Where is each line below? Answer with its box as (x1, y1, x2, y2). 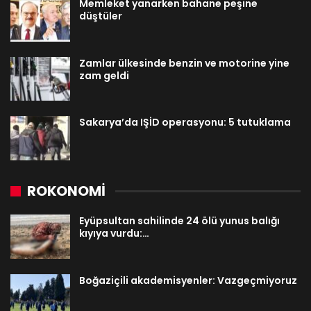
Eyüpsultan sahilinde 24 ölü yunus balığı (79, 214, 280, 228)
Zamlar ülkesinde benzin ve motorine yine (79, 56, 289, 70)
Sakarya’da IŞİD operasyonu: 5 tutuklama (79, 115, 291, 130)
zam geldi (79, 68, 129, 83)
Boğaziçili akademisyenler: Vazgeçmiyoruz (79, 273, 297, 287)
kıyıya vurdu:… (79, 226, 149, 241)
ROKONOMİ (27, 181, 106, 201)
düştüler (79, 9, 122, 24)
